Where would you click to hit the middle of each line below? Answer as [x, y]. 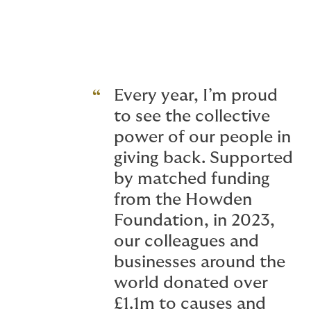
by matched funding [192, 179]
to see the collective [192, 117]
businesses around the [200, 262]
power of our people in [202, 137]
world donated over [191, 283]
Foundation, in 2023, [194, 221]
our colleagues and [186, 242]
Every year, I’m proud [196, 96]
